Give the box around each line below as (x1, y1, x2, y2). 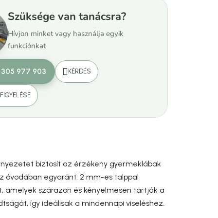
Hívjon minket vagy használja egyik (8, 28, 124, 38)
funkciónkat (8, 40, 46, 51)
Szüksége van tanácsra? (8, 9, 127, 24)
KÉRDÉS (68, 67, 91, 75)
